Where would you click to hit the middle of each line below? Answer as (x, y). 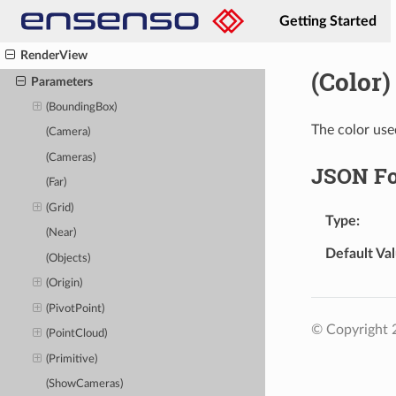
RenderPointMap (67, 29)
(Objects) (69, 258)
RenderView (54, 56)
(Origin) (65, 284)
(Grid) (60, 208)
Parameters (61, 81)
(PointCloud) (77, 334)
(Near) (61, 233)
